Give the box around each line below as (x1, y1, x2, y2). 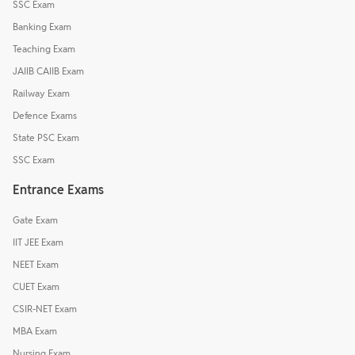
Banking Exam (13, 21, 71, 33)
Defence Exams (13, 109, 77, 122)
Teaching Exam (13, 43, 75, 55)
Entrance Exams (13, 181, 104, 199)
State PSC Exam (13, 132, 79, 144)
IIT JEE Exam (13, 236, 63, 249)
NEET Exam (13, 258, 59, 271)
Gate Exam (13, 214, 58, 227)
